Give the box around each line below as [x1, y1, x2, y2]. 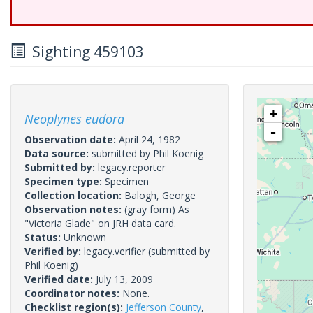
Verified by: [24, 245, 84, 258]
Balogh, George [124, 189, 196, 202]
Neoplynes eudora [24, 110, 124, 127]
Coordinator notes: [24, 286, 122, 300]
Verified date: [24, 272, 96, 286]
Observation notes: [24, 203, 124, 216]
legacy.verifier [84, 245, 145, 258]
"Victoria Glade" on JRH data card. [24, 217, 176, 230]
